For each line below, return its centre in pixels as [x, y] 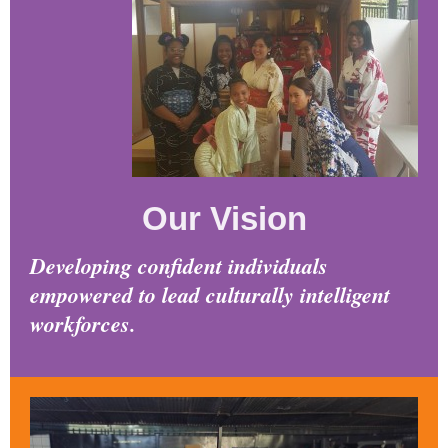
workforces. [83, 323]
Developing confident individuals [179, 265]
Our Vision [224, 218]
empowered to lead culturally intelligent [210, 294]
